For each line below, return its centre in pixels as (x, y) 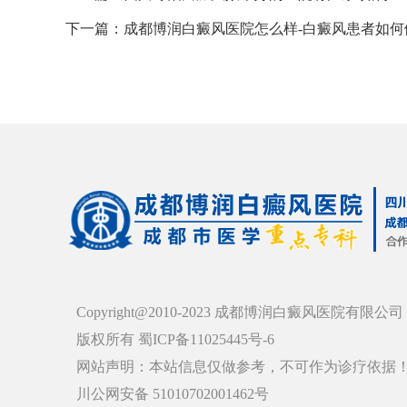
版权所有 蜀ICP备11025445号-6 (175, 339)
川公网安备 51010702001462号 (173, 394)
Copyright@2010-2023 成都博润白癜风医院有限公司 (240, 312)
